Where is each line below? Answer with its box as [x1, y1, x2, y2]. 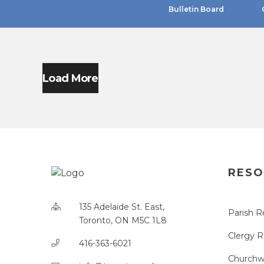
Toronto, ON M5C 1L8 [79, 215, 167, 226]
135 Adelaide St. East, [79, 202, 164, 212]
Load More [42, 71, 98, 85]
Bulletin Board [168, 5, 224, 14]
